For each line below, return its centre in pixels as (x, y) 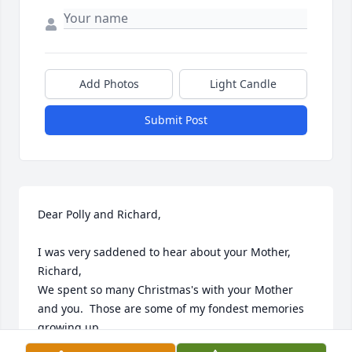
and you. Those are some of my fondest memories (171, 309)
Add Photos (109, 84)
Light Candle (243, 84)
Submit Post (176, 120)
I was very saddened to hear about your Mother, (164, 252)
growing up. (70, 328)
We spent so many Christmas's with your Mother (165, 290)
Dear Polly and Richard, (99, 214)
